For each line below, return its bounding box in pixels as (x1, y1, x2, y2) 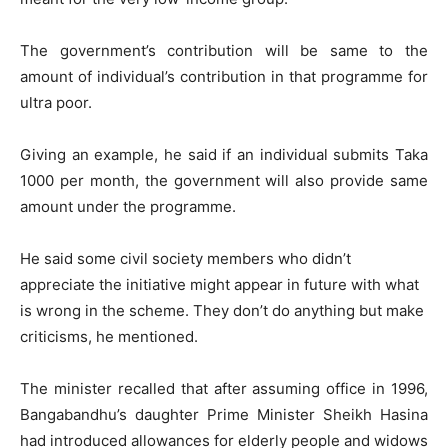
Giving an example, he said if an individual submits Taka (20, 145, 428, 165)
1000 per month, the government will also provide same (20, 171, 428, 191)
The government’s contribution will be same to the (20, 41, 428, 61)
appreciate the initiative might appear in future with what (20, 275, 419, 295)
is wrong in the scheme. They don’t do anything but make (20, 301, 424, 321)
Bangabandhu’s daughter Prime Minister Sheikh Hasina (20, 405, 428, 425)
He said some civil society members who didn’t (20, 249, 351, 269)
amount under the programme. (20, 197, 236, 217)
